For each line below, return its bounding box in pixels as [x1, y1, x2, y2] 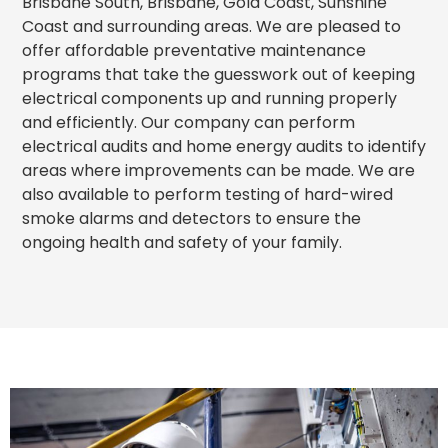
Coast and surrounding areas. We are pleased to [22, 15, 401, 39]
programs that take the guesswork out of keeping [22, 63, 415, 87]
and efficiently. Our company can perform [22, 111, 355, 135]
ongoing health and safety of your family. [22, 231, 342, 255]
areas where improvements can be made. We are [22, 159, 415, 183]
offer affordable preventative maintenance [22, 39, 366, 63]
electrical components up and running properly [22, 87, 397, 111]
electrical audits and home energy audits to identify [22, 135, 426, 159]
